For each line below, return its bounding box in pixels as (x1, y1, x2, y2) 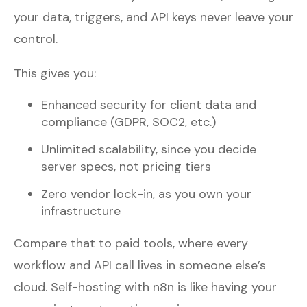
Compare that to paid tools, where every (14, 234, 248, 251)
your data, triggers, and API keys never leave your (14, 8, 293, 25)
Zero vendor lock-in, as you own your (41, 185, 251, 202)
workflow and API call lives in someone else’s (14, 256, 266, 273)
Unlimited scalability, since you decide (41, 140, 256, 158)
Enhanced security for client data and (41, 96, 256, 113)
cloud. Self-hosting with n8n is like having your (14, 278, 277, 295)
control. (14, 30, 58, 47)
